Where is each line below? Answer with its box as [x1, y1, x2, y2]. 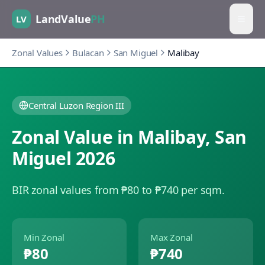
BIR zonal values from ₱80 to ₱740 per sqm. [12, 183, 225, 197]
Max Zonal [150, 231, 193, 243]
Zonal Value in [12, 125, 138, 149]
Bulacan [72, 47, 104, 59]
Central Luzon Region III [28, 99, 124, 111]
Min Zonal [24, 231, 64, 243]
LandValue [35, 11, 91, 26]
